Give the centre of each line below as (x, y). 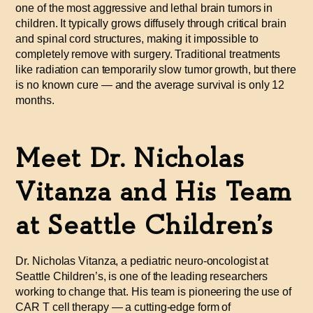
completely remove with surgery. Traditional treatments (148, 54)
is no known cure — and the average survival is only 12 (150, 85)
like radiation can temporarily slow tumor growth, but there (156, 70)
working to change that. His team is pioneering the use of (153, 292)
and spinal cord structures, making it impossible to (137, 39)
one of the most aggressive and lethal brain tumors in (144, 8)
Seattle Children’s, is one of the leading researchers (142, 277)
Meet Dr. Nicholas (130, 159)
